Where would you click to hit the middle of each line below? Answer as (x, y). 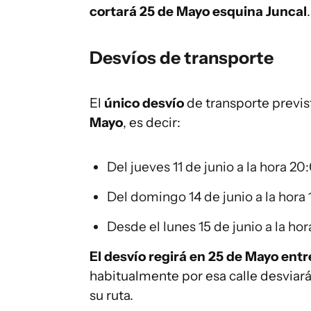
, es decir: (152, 123)
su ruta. (111, 295)
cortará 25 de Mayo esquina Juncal (198, 11)
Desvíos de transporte (182, 58)
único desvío (144, 103)
